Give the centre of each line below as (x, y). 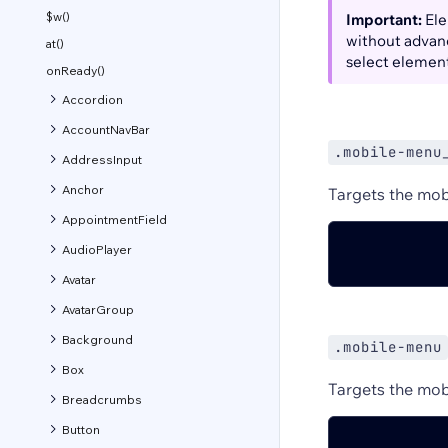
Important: (384, 19)
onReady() (75, 70)
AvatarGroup (98, 309)
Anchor (83, 189)
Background (97, 339)
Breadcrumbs (102, 399)
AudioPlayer (97, 249)
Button (81, 429)
